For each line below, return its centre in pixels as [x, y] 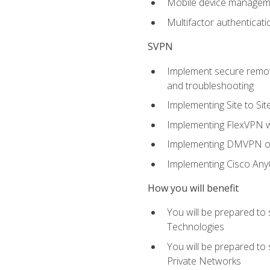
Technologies [195, 227]
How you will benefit [193, 188]
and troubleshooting [210, 85]
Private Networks [204, 261]
